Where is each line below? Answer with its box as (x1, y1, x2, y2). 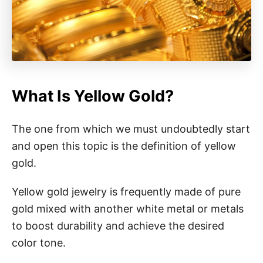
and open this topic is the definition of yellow (12, 139, 236, 152)
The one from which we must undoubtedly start (12, 122, 250, 135)
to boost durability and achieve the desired (12, 219, 224, 232)
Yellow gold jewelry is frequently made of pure (12, 185, 241, 198)
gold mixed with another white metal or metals (12, 202, 244, 215)
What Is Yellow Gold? (12, 86, 174, 106)
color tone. (12, 236, 66, 249)
